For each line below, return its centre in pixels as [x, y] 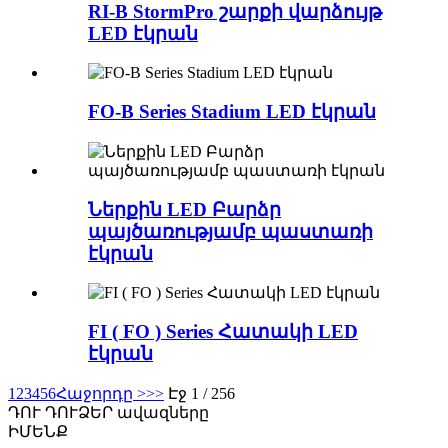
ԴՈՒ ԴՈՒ [43, 412]
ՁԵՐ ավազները [143, 412]
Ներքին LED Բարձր [184, 209]
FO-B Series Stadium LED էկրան [232, 112]
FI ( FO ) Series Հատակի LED [223, 331]
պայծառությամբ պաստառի [230, 231]
